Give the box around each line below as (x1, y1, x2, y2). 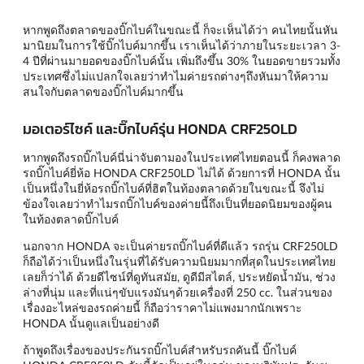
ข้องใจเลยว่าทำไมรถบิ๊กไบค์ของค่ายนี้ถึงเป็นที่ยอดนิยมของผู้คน (23, 197, 332, 211)
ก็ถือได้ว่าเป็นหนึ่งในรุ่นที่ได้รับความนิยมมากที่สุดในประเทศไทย (23, 254, 336, 269)
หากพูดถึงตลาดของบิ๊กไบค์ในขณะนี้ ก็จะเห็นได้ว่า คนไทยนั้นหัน (23, 22, 338, 37)
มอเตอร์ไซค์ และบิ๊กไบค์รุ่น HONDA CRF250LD (23, 118, 297, 141)
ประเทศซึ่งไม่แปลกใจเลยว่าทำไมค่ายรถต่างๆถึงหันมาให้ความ (23, 68, 328, 83)
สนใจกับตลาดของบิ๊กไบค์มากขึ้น (23, 84, 184, 98)
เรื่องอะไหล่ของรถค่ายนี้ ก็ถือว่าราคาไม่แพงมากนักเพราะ (23, 301, 302, 315)
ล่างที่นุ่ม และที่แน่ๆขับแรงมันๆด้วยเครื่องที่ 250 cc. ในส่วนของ (23, 285, 332, 300)
